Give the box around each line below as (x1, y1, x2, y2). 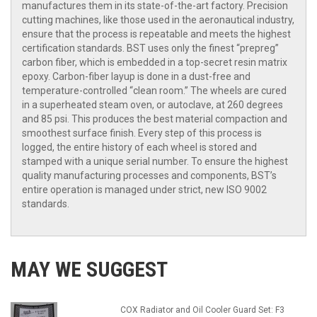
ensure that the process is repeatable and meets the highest (22, 28, 291, 40)
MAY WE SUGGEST (11, 257, 168, 282)
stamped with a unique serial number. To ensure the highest (22, 156, 288, 168)
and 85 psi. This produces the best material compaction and (22, 113, 287, 125)
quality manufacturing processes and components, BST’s (22, 170, 277, 182)
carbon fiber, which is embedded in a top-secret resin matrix (22, 57, 287, 69)
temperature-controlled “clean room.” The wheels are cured (22, 85, 287, 97)
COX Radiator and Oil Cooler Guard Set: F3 (120, 305, 284, 316)
